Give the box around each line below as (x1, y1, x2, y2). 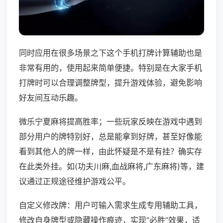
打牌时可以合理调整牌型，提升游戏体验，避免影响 (19, 78, 202, 88)
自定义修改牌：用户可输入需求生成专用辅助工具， (19, 200, 202, 211)
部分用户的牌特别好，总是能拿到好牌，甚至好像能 (19, 131, 202, 142)
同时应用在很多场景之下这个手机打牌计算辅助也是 (19, 48, 202, 58)
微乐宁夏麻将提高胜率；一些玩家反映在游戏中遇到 (19, 116, 202, 127)
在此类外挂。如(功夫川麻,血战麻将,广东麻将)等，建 (19, 161, 204, 172)
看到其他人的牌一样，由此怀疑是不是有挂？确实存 (19, 146, 202, 157)
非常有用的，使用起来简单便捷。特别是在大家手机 (19, 63, 202, 73)
